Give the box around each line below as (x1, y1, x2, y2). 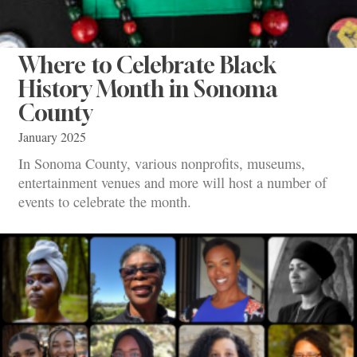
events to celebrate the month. (18, 192, 191, 212)
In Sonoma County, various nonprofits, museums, (18, 154, 305, 174)
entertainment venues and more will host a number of (18, 173, 327, 193)
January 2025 (18, 127, 86, 146)
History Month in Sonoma (18, 75, 278, 102)
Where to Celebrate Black (18, 51, 277, 78)
